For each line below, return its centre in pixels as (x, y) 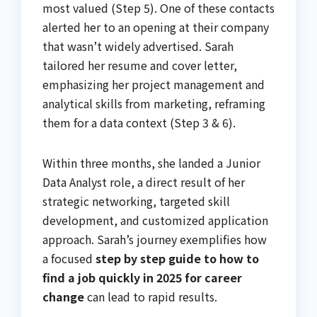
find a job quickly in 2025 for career (142, 277)
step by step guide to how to (177, 258)
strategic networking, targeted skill (136, 201)
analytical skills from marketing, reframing (154, 103)
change (63, 296)
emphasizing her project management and (154, 84)
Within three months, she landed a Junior (151, 162)
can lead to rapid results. (151, 296)
